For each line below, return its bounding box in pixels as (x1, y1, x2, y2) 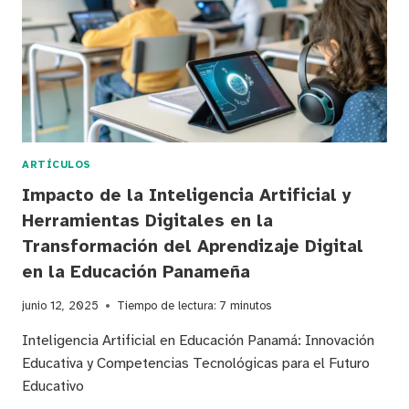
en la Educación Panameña (22, 261, 250, 284)
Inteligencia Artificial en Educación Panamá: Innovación (22, 331, 374, 351)
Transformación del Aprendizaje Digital (22, 236, 363, 258)
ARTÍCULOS (22, 158, 92, 172)
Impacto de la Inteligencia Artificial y (22, 184, 351, 207)
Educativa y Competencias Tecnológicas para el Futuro (22, 354, 370, 373)
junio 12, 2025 (22, 299, 99, 314)
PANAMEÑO (87, 132, 162, 148)
